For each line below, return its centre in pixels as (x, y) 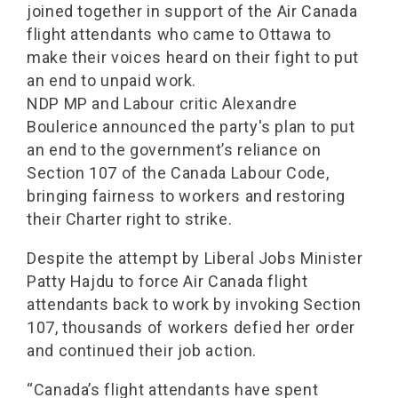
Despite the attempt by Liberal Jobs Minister (195, 258)
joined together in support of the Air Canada (192, 11)
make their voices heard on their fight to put (193, 57)
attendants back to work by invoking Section (194, 304)
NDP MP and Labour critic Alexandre (162, 103)
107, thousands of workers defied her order (191, 327)
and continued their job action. (142, 350)
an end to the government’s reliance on (174, 150)
